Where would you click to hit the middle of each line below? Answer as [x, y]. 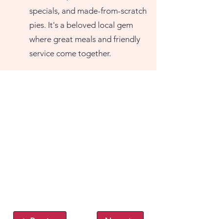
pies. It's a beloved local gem [81, 25]
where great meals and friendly [85, 39]
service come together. [70, 53]
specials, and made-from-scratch [88, 11]
